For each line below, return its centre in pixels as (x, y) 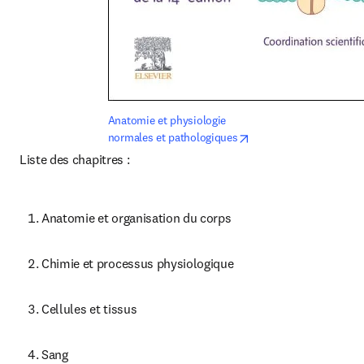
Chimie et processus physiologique (138, 263)
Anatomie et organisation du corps (136, 218)
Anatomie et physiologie (167, 120)
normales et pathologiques (173, 137)
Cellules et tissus (89, 309)
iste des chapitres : (78, 159)
